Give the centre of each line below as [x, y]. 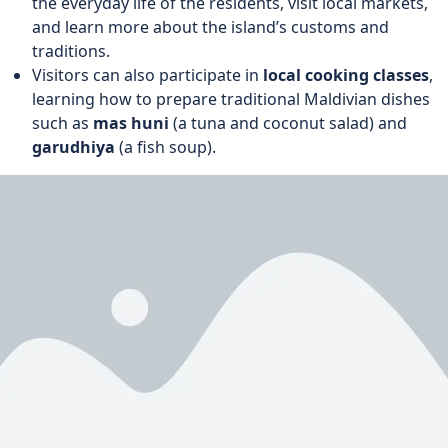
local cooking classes [346, 74]
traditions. [71, 50]
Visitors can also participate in [147, 74]
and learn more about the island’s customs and [210, 26]
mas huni [131, 122]
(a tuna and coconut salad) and [288, 122]
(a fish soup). [165, 146]
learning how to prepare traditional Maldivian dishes [231, 98]
